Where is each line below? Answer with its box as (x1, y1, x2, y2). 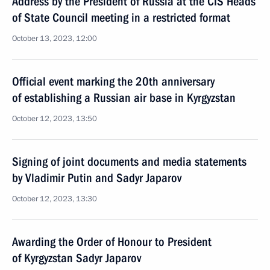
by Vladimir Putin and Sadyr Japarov (12, 171, 181, 185)
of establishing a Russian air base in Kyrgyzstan (12, 90, 236, 105)
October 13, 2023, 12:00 (12, 33, 97, 44)
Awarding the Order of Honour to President (12, 234, 212, 249)
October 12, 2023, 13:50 (12, 113, 97, 124)
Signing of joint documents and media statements (12, 154, 246, 169)
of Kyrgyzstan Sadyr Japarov (12, 251, 141, 265)
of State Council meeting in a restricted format (12, 10, 230, 25)
